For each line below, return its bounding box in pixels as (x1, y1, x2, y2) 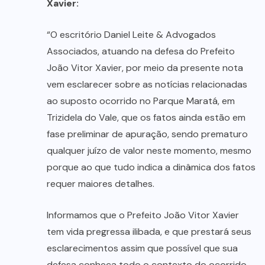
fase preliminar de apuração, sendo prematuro (47, 128, 248, 141)
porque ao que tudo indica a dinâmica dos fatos (47, 161, 256, 174)
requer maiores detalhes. (47, 177, 154, 190)
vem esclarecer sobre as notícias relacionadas (47, 78, 247, 91)
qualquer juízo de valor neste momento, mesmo (47, 144, 251, 157)
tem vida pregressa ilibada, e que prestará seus (47, 225, 251, 238)
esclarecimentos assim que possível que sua (47, 242, 238, 255)
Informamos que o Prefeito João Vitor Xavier (47, 209, 239, 222)
